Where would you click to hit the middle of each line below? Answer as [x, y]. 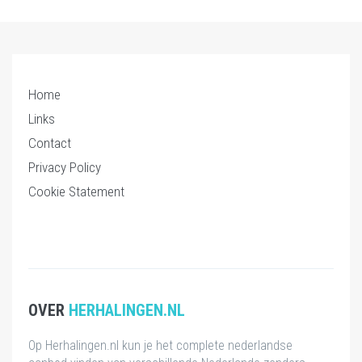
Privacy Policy [65, 167]
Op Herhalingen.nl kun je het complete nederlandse [160, 345]
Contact [50, 143]
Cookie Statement [76, 191]
